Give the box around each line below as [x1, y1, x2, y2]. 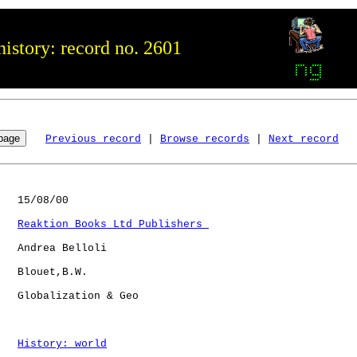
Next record [269, 132, 339, 145]
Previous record [45, 132, 141, 145]
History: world [18, 337, 107, 350]
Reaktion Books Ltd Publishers [18, 218, 209, 230]
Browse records [160, 132, 249, 145]
